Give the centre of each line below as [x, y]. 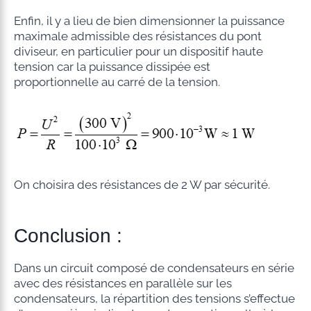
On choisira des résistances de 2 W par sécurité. [142, 184]
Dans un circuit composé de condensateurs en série [154, 268]
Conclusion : [68, 235]
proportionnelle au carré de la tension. [117, 82]
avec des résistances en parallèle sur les [123, 283]
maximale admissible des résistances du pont [137, 36]
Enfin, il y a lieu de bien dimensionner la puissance [149, 20]
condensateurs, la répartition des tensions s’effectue [154, 298]
